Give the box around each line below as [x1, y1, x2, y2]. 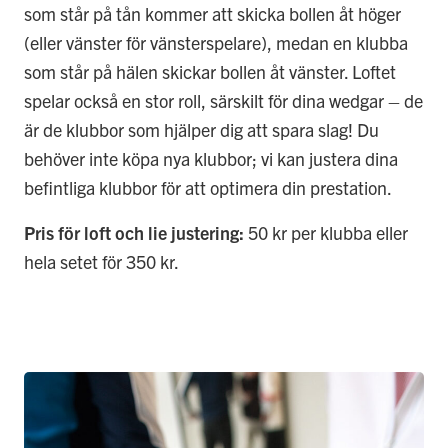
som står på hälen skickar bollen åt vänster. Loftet [24, 60, 396, 83]
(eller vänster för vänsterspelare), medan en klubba [24, 31, 408, 54]
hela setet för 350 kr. [24, 250, 179, 273]
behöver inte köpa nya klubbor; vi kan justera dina [24, 147, 398, 170]
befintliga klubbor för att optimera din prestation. [24, 176, 392, 199]
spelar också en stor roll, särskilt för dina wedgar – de [24, 89, 423, 112]
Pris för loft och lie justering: [24, 221, 244, 244]
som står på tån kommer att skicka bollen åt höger [24, 2, 401, 25]
